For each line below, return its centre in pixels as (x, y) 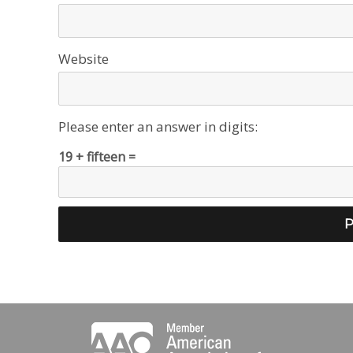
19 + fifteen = (97, 157)
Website (84, 58)
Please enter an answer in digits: (158, 126)
